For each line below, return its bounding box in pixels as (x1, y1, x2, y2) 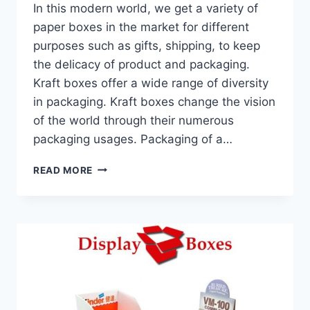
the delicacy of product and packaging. (33, 57, 250, 71)
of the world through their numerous (33, 113, 234, 127)
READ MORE (33, 164, 93, 176)
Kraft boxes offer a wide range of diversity (33, 75, 268, 90)
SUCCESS (92, 233, 140, 245)
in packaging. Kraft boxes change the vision (33, 94, 275, 109)
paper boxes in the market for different (33, 19, 249, 34)
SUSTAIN (92, 204, 137, 216)
